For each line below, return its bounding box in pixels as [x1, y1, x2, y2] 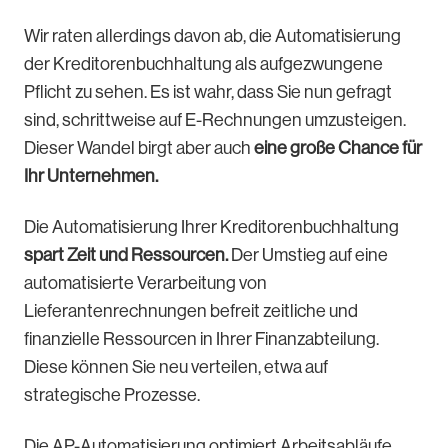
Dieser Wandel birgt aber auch [24, 138, 254, 159]
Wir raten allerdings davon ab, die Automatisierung [24, 26, 401, 47]
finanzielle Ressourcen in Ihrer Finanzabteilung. [24, 329, 379, 350]
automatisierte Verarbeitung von [24, 273, 267, 294]
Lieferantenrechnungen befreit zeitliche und [24, 301, 358, 322]
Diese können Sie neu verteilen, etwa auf [24, 357, 328, 378]
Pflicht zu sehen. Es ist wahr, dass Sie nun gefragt [24, 82, 392, 103]
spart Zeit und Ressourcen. [24, 245, 231, 266]
